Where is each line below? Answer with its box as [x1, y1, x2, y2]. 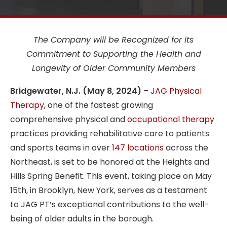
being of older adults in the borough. [10, 213, 154, 224]
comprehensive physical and [10, 113, 127, 125]
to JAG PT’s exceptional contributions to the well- [10, 199, 209, 210]
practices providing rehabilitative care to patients [10, 128, 209, 139]
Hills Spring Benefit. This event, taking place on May [10, 170, 212, 182]
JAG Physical [150, 85, 202, 97]
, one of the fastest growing [44, 99, 153, 111]
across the [164, 142, 208, 154]
